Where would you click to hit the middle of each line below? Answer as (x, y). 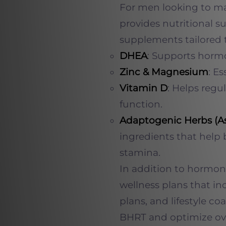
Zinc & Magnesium (164, 72)
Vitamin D (144, 88)
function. (141, 104)
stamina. (140, 153)
